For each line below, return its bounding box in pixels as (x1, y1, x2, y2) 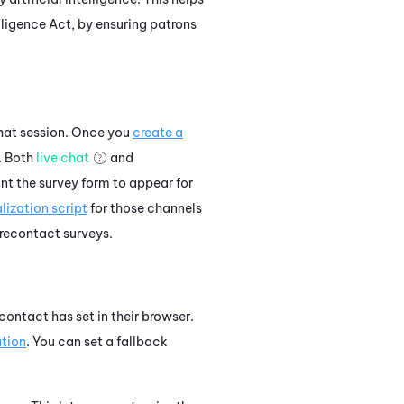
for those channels (87, 199, 202, 216)
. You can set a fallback (26, 333, 168, 350)
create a (133, 124, 183, 141)
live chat (36, 149, 89, 166)
